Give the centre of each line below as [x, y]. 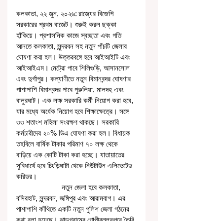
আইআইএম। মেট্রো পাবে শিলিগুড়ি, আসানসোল [74, 68]
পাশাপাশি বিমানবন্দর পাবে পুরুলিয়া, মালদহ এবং [71, 90]
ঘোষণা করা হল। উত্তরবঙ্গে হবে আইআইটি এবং [74, 57]
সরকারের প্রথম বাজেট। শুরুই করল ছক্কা [67, 25]
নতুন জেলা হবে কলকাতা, [39, 187]
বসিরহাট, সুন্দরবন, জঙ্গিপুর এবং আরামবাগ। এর [72, 198]
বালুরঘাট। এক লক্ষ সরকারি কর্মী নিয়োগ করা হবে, [76, 101]
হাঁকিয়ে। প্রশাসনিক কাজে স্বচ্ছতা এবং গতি [70, 36]
